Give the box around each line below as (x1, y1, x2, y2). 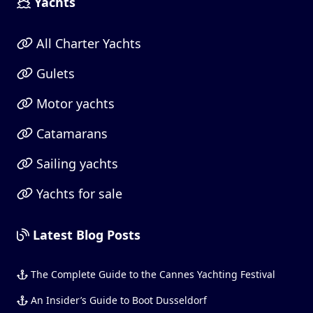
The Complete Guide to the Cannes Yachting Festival (27, 267, 275, 281)
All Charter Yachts (32, 34, 141, 52)
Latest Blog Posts (29, 226, 140, 243)
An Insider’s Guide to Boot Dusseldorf (27, 293, 207, 307)
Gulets (32, 64, 75, 82)
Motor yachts (32, 94, 115, 112)
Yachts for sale (32, 184, 122, 202)
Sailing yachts (32, 154, 118, 172)
